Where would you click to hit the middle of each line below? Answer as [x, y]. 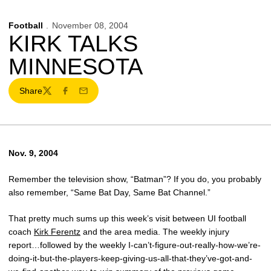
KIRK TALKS [73, 44]
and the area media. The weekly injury [155, 232]
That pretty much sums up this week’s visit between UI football [127, 218]
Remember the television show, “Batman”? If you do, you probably [135, 179]
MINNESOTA [76, 67]
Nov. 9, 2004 [33, 153]
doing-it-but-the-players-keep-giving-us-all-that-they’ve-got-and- [130, 258]
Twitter [54, 96]
